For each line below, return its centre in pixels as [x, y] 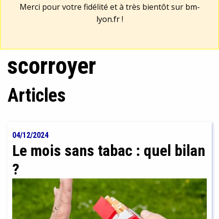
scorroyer [52, 66]
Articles [36, 95]
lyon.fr [108, 19]
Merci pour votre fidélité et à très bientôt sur [102, 7]
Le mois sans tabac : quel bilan [109, 151]
